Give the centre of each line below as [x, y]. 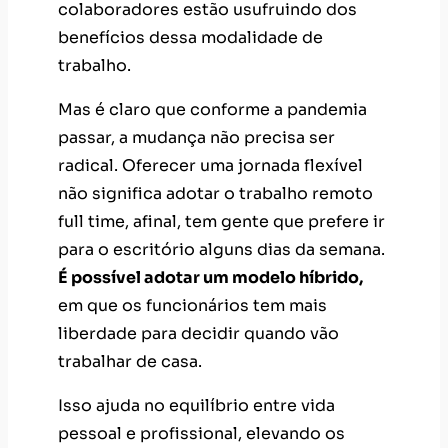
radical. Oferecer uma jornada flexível [210, 165]
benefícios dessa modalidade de [190, 37]
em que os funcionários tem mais [192, 305]
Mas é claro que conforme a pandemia [212, 109]
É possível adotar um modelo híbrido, [210, 277]
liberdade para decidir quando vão [198, 333]
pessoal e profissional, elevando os [201, 433]
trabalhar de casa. [130, 361]
